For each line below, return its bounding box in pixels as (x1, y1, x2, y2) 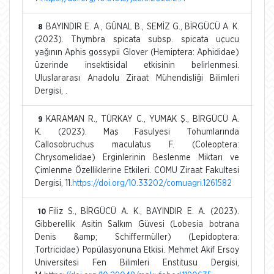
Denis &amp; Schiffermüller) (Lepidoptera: (35, 232, 239, 242)
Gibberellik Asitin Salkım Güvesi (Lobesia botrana (35, 220, 239, 229)
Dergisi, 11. (35, 179, 72, 188)
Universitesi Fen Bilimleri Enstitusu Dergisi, (35, 258, 239, 267)
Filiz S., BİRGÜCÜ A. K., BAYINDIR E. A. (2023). (49, 207, 239, 216)
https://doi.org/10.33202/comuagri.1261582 (72, 179, 232, 188)
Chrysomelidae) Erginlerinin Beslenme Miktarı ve (35, 153, 239, 162)
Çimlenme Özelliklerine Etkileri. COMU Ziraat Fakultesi (35, 166, 239, 175)
